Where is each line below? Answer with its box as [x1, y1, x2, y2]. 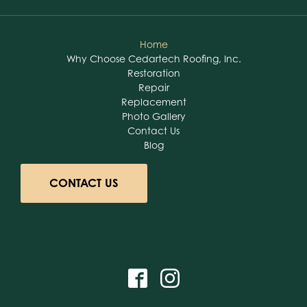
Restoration [127, 67, 180, 79]
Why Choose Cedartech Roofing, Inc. [66, 53, 241, 65]
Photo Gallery [121, 110, 186, 123]
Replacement [121, 96, 186, 108]
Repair [138, 82, 169, 94]
